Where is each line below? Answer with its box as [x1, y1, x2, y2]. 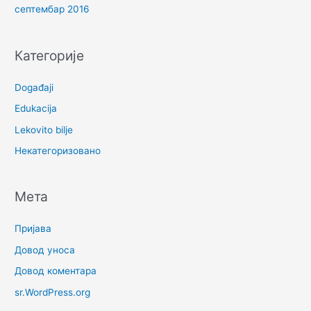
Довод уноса [15, 244, 76, 255]
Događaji [15, 81, 54, 93]
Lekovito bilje [15, 124, 74, 135]
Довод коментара [15, 265, 97, 277]
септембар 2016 [15, 3, 90, 15]
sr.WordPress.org [15, 286, 91, 298]
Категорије [15, 47, 85, 64]
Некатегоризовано [15, 145, 101, 156]
